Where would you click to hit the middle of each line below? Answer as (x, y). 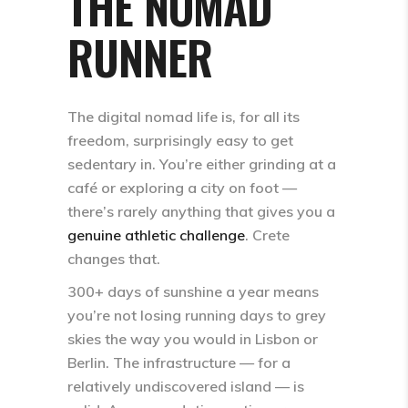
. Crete (267, 235)
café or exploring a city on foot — (182, 188)
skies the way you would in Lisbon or (193, 339)
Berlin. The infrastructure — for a (179, 362)
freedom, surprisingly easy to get (180, 140)
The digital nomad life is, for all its (184, 117)
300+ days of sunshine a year (168, 291)
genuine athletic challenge (156, 235)
